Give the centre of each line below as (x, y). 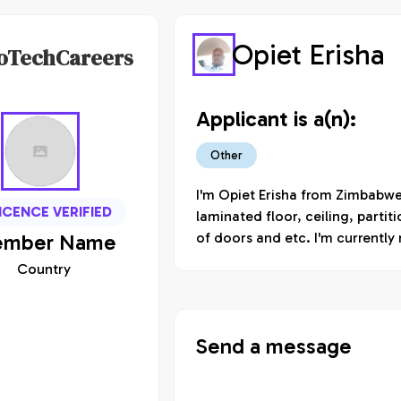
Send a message (274, 346)
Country (44, 269)
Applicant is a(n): (276, 119)
